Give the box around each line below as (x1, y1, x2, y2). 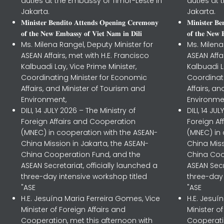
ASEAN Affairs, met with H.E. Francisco (20, 50, 149, 60)
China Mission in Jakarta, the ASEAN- (20, 138, 148, 148)
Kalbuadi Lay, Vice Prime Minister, (20, 61, 136, 71)
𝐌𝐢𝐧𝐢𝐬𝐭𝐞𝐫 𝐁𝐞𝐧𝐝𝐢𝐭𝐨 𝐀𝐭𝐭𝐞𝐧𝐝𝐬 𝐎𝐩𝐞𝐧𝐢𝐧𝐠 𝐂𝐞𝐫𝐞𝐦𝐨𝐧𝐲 (20, 17, 158, 27)
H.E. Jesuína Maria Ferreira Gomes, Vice (20, 193, 160, 203)
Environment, (20, 94, 66, 104)
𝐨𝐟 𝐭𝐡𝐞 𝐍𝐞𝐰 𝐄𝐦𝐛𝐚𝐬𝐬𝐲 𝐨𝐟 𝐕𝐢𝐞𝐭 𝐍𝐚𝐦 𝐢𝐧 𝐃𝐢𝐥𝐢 (20, 28, 142, 38)
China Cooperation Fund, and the (20, 149, 140, 159)
